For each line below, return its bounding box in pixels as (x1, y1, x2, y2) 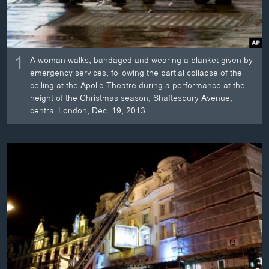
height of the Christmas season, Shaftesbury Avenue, (30, 91, 233, 106)
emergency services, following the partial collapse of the (30, 66, 243, 80)
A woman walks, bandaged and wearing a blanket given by (30, 53, 253, 68)
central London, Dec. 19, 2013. (30, 104, 148, 118)
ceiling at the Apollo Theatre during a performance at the (30, 79, 246, 93)
